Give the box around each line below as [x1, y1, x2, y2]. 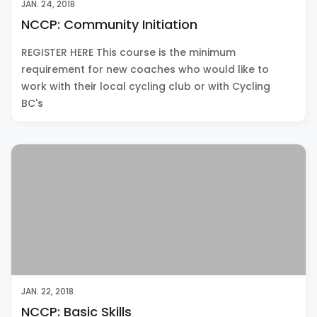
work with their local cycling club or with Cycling [21, 79, 270, 93]
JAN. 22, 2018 [21, 284, 74, 297]
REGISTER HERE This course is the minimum [21, 45, 236, 59]
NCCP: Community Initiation [21, 15, 197, 33]
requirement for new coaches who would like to [21, 62, 269, 76]
